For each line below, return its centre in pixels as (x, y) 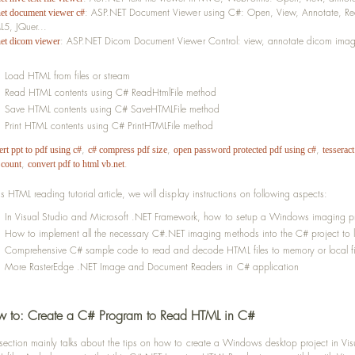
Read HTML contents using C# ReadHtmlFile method (111, 93)
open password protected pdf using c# (244, 150)
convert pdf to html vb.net (76, 164)
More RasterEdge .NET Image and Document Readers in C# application (152, 267)
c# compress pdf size (128, 150)
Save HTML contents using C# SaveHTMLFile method (113, 109)
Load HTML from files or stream (68, 76)
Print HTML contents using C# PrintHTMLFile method (109, 126)
